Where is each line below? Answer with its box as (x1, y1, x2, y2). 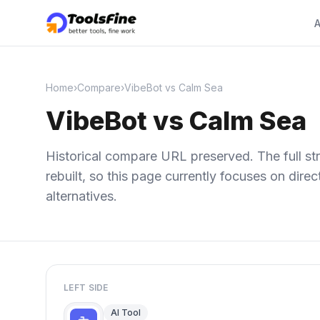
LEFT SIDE (64, 282, 109, 293)
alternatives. (46, 189, 117, 204)
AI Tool (111, 307, 141, 318)
